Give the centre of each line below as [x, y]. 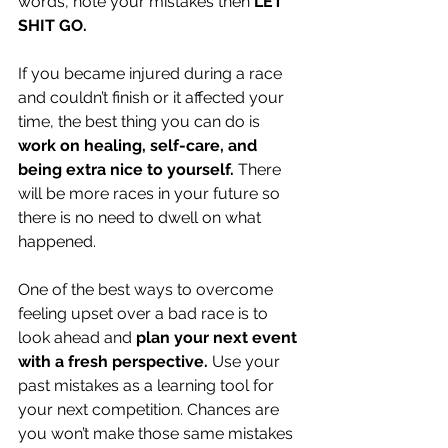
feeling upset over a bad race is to [145, 313]
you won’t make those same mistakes [157, 433]
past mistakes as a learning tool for [148, 385]
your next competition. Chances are [150, 409]
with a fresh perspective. [115, 361]
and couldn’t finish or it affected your [153, 97]
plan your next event [218, 337]
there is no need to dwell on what [141, 217]
